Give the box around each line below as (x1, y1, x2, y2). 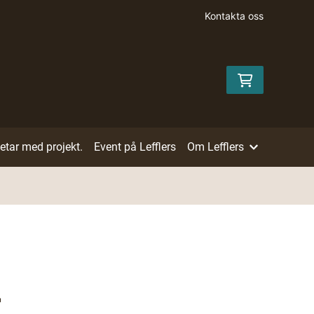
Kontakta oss (205, 10, 264, 22)
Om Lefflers (186, 140, 244, 153)
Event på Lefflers (93, 140, 176, 153)
